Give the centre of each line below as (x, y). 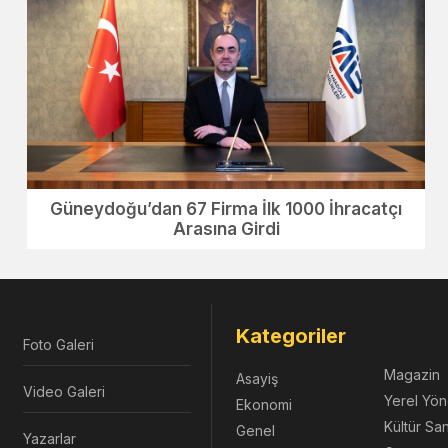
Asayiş (256, 378)
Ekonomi (263, 404)
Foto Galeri (58, 344)
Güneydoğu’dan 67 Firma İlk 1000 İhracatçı (226, 208)
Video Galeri (63, 391)
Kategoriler (290, 335)
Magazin (411, 374)
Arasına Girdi (226, 228)
